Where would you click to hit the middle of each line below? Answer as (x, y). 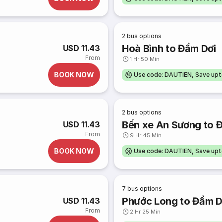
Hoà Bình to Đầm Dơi (169, 49)
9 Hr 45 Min (146, 135)
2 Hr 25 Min (145, 212)
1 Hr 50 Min (145, 59)
